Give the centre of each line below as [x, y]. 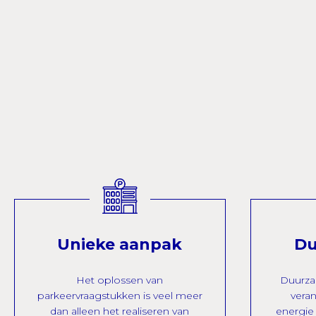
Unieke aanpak [120, 244]
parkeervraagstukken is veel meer [120, 296]
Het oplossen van [120, 280]
